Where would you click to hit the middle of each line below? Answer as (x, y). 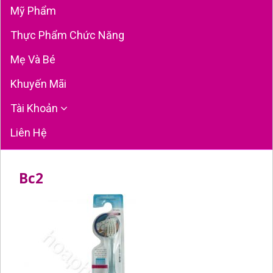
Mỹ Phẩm (33, 10)
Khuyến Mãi (38, 83)
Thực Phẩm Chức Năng (67, 35)
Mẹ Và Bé (33, 59)
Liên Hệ (29, 132)
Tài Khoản (35, 108)
